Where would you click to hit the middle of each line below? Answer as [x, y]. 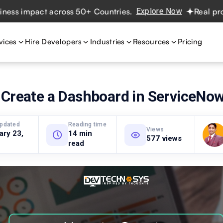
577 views [164, 138]
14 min [80, 133]
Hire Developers [53, 42]
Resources [151, 42]
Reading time [87, 124]
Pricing [190, 42]
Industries [107, 42]
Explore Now [132, 11]
